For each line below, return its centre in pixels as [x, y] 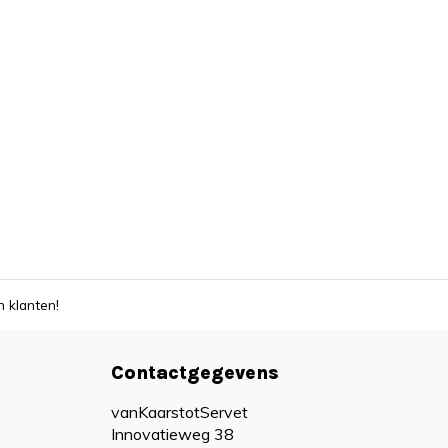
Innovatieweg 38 [172, 434]
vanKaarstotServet [179, 412]
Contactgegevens [195, 372]
